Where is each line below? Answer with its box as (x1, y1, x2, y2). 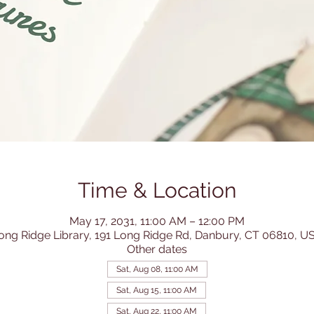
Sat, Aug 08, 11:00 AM (116, 264, 198, 275)
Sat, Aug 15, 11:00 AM (116, 285, 197, 296)
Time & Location (78, 178, 236, 203)
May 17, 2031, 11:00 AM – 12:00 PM (69, 214, 245, 228)
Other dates (127, 243, 187, 257)
